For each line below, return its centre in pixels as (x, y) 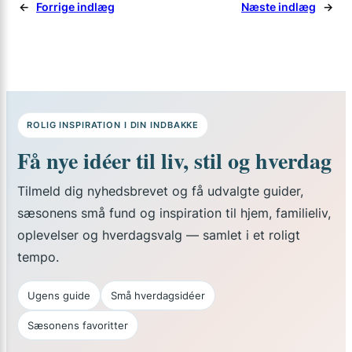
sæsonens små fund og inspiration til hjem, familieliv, (174, 213)
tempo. (38, 257)
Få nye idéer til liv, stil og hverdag (174, 161)
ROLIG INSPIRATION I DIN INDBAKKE (113, 125)
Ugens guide (59, 296)
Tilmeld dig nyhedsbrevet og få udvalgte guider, (160, 191)
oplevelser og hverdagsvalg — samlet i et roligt (159, 235)
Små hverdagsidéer (158, 296)
